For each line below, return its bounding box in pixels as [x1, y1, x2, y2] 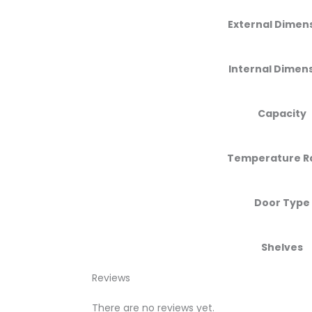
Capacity [258, 106, 306, 120]
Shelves [261, 240, 303, 254]
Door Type [254, 195, 310, 210]
